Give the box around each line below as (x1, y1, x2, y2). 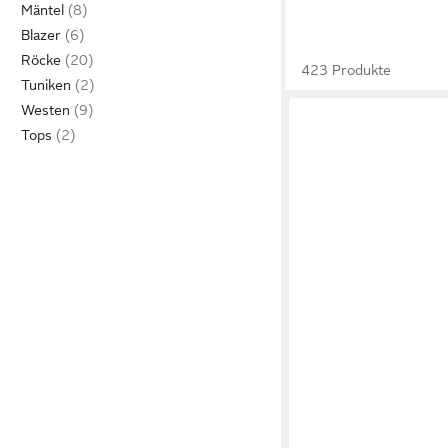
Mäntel (21, 2, 64, 18)
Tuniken (21, 77, 71, 93)
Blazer (21, 27, 61, 43)
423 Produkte (301, 62, 392, 78)
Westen (21, 102, 70, 118)
